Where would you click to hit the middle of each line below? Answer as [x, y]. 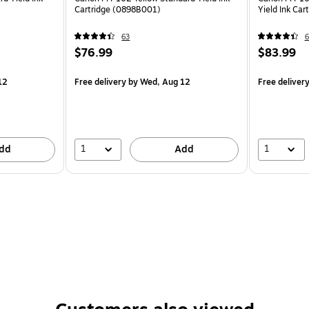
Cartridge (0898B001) [118, 9]
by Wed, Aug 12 [159, 82]
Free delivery [101, 82]
